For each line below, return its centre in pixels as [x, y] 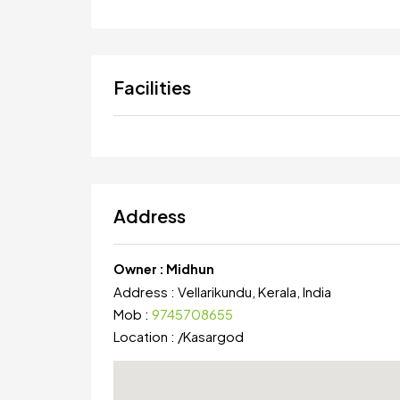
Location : [146, 336]
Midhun [190, 268]
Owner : [140, 268]
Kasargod [213, 336]
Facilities [152, 87]
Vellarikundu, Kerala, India [254, 291]
